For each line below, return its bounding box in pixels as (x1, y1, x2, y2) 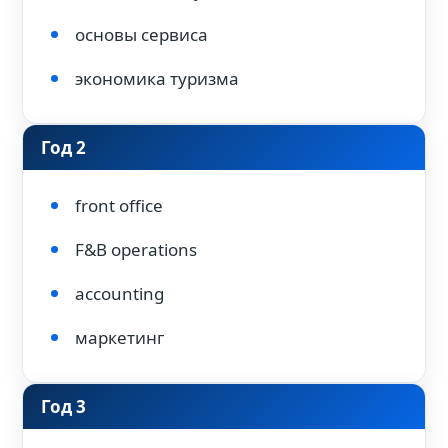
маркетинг (75, 326, 164, 349)
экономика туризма (75, 67, 239, 90)
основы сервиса (75, 23, 208, 46)
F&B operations (75, 238, 197, 261)
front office (75, 194, 163, 217)
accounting (75, 282, 164, 305)
